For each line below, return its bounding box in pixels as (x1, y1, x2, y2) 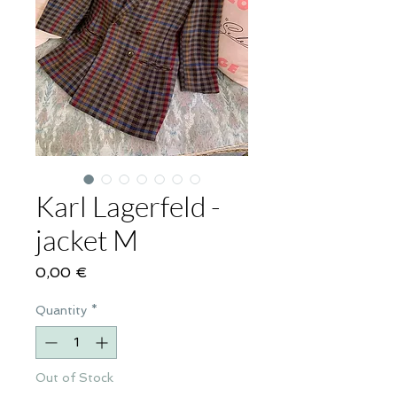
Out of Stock (35, 370, 113, 385)
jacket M (35, 222, 138, 258)
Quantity (35, 303, 87, 318)
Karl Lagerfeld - (35, 189, 221, 224)
